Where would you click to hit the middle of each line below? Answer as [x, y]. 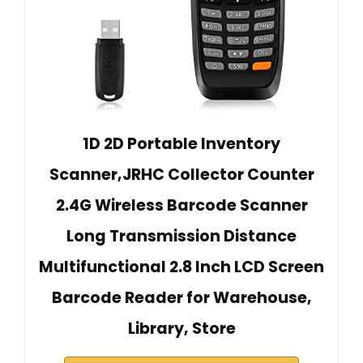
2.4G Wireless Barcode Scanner [181, 206]
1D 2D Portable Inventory [181, 144]
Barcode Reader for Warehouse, [181, 298]
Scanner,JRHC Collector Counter [181, 175]
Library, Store [181, 329]
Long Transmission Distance [181, 237]
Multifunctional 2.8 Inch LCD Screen [181, 267]
